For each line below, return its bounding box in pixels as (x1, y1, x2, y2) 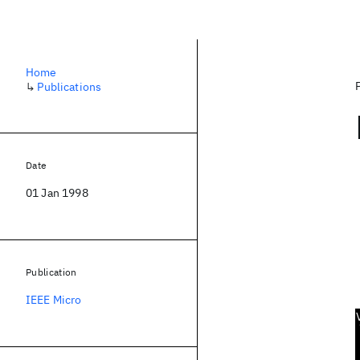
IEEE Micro (26, 292, 82, 307)
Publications (37, 80, 102, 94)
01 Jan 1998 (26, 186, 88, 200)
